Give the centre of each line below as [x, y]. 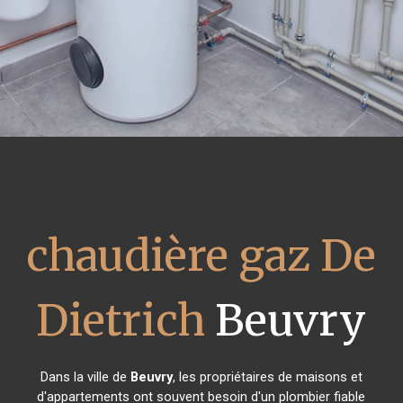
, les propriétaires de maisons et [267, 377]
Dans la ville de [85, 377]
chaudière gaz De [201, 255]
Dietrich [121, 320]
